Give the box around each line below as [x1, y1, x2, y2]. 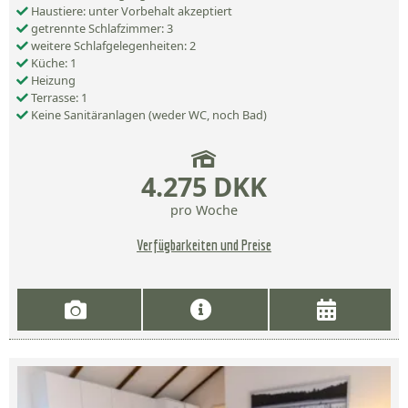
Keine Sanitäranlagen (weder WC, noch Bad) [28, 107, 267, 124]
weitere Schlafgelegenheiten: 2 [28, 37, 196, 55]
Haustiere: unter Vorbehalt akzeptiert [28, 3, 232, 20]
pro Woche [170, 201, 238, 219]
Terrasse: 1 [28, 89, 87, 107]
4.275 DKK [141, 168, 267, 205]
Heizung [28, 72, 76, 89]
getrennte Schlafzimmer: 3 [28, 20, 173, 37]
